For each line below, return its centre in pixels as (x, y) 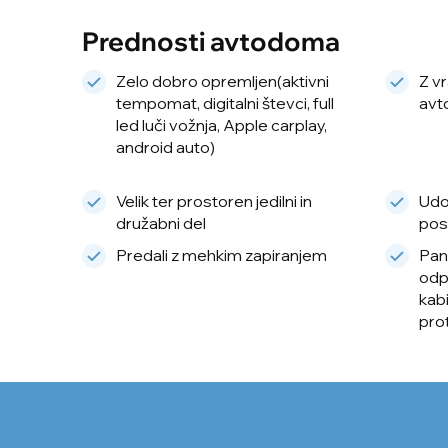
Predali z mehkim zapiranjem (221, 255)
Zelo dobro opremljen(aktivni (222, 81)
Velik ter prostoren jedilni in (214, 201)
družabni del (161, 223)
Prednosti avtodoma (211, 40)
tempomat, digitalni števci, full (225, 103)
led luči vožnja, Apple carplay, (221, 125)
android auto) (165, 147)
